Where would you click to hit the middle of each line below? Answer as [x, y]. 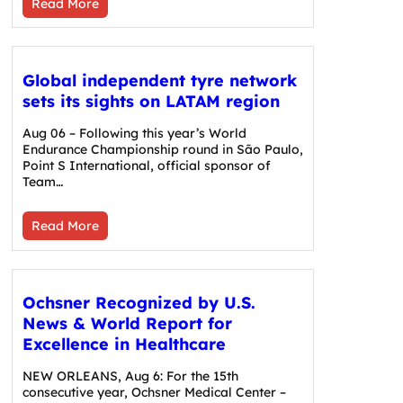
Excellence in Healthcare [124, 345]
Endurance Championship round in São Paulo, [162, 149]
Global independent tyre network [159, 80]
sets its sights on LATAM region [151, 101]
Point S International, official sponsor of [146, 165]
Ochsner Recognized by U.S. [139, 303]
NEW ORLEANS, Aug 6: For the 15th [130, 376]
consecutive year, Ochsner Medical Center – [154, 393]
